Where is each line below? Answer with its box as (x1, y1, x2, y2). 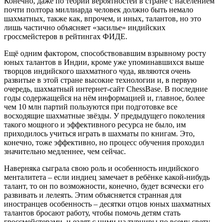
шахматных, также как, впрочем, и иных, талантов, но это (4, 14, 201, 23)
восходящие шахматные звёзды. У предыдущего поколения (4, 111, 205, 120)
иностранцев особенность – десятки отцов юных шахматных (4, 199, 211, 208)
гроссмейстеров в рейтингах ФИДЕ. (4, 32, 127, 41)
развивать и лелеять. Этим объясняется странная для (4, 190, 181, 199)
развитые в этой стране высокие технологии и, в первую (4, 75, 197, 84)
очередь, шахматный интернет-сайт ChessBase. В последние (4, 84, 208, 93)
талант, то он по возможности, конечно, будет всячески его (4, 181, 204, 190)
